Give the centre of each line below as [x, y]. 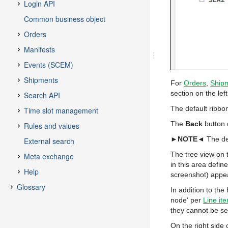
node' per [187, 200]
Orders [195, 83]
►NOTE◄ [188, 139]
